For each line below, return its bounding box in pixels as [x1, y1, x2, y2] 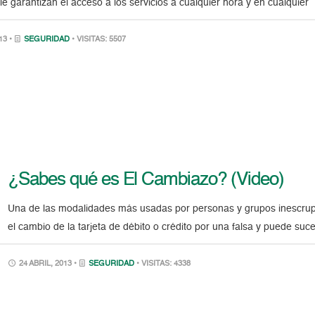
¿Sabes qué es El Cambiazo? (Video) [8, 171, 284, 190]
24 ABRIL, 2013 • [17, 260, 79, 269]
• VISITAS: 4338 [136, 260, 191, 269]
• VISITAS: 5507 [72, 35, 127, 44]
